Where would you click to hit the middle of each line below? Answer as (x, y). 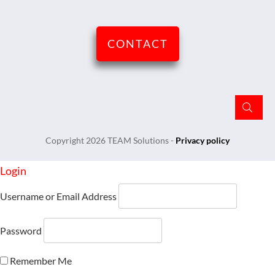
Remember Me (40, 261)
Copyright (66, 140)
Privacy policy (203, 140)
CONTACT (137, 44)
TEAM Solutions (138, 140)
